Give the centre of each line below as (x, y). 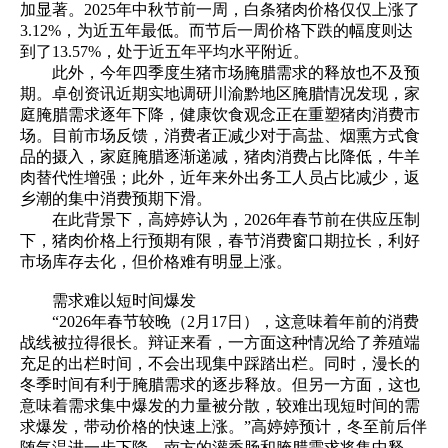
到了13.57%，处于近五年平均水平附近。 (164, 52)
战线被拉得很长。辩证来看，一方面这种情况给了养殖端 (220, 343)
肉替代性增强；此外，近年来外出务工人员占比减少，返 (220, 178)
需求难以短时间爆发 (124, 301)
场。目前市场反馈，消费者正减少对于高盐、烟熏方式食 (220, 136)
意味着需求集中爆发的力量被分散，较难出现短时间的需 (220, 406)
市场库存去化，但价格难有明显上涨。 (156, 262)
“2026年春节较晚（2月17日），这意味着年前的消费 (219, 322)
